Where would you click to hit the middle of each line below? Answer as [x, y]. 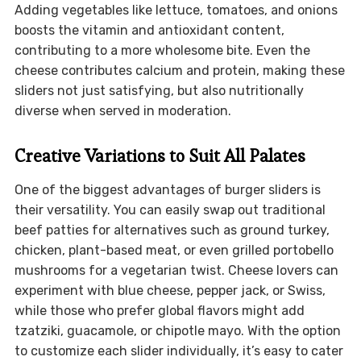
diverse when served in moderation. [122, 111]
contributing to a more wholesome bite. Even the [162, 51]
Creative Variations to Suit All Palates [160, 156]
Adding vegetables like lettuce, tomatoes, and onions [176, 10]
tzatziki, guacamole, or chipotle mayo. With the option [177, 331]
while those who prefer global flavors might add [159, 311]
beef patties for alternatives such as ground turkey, [172, 230]
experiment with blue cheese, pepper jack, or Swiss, [170, 291]
